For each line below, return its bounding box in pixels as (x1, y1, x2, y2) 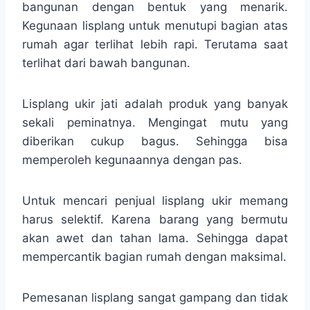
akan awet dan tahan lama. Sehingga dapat (22, 230, 288, 245)
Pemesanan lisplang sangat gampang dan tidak (22, 290, 288, 304)
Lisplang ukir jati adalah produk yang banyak (22, 96, 288, 111)
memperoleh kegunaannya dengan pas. (22, 152, 242, 167)
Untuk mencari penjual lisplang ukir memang (22, 193, 288, 208)
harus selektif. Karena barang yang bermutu (22, 212, 288, 226)
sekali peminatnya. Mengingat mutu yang (22, 115, 288, 129)
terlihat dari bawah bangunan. (22, 55, 190, 70)
